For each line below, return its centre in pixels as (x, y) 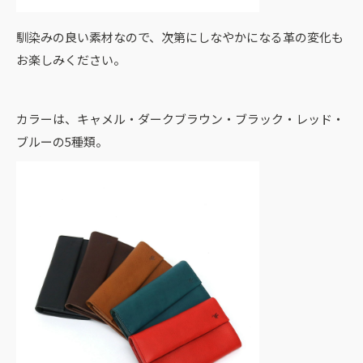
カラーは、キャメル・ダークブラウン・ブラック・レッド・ (180, 118)
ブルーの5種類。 (62, 141)
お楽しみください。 (71, 59)
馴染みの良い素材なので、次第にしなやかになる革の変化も (180, 36)
